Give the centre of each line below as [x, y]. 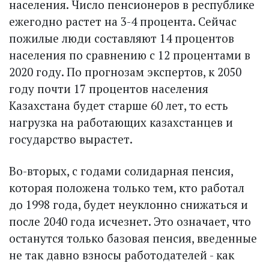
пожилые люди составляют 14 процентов [122, 38]
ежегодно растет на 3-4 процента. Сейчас [123, 21]
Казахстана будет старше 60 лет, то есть [119, 105]
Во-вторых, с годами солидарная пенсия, [121, 171]
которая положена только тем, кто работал [127, 187]
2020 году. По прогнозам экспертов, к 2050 [125, 71]
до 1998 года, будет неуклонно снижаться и [128, 204]
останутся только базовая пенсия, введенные [133, 238]
